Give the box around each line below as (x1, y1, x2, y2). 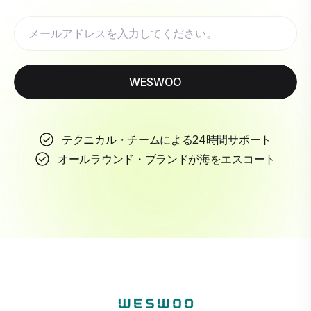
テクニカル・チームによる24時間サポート (62, 132, 271, 146)
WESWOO (128, 74, 183, 89)
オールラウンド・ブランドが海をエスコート (58, 151, 276, 166)
